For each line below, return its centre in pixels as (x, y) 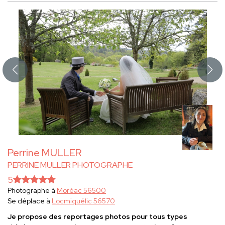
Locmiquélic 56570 (83, 201)
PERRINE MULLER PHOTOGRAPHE (70, 165)
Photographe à (32, 191)
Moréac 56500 (81, 191)
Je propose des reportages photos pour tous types (97, 217)
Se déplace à (30, 201)
